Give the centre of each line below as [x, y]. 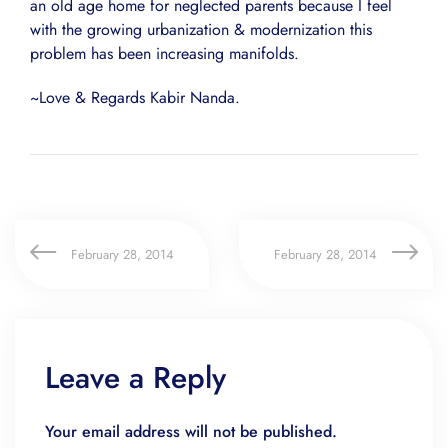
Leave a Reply [135, 378]
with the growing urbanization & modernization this [201, 30]
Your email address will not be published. [191, 432]
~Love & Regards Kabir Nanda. [135, 98]
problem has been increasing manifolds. [164, 54]
